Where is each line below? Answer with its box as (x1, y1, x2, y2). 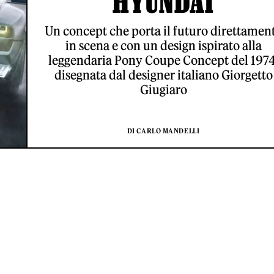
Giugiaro (139, 82, 187, 97)
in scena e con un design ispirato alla (65, 38, 262, 53)
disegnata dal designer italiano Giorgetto (54, 67, 273, 83)
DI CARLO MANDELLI (127, 127, 200, 135)
